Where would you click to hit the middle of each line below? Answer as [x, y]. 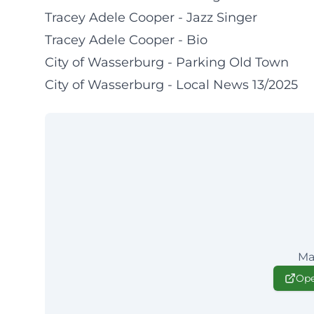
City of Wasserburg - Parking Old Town [167, 62]
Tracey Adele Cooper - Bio [126, 40]
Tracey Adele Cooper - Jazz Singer [151, 18]
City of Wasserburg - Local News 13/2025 [171, 85]
